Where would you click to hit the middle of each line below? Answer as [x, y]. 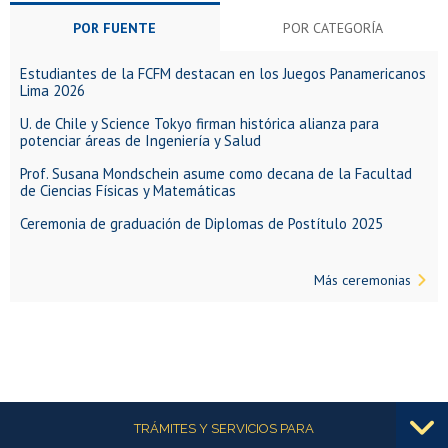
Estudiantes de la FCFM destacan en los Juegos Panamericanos [223, 73]
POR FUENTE [115, 27]
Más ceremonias [362, 279]
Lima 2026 [52, 90]
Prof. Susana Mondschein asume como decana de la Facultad [216, 173]
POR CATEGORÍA [333, 27]
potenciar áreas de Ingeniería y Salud [140, 140]
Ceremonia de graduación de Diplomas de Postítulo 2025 [201, 223]
